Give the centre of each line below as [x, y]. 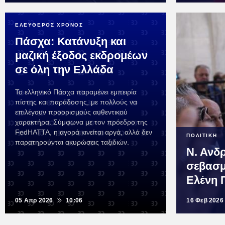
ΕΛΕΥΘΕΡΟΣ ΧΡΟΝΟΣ [49, 25]
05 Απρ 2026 [34, 201]
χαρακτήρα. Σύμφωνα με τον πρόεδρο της [81, 122]
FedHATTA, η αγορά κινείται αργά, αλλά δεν [84, 132]
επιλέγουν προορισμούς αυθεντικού [71, 112]
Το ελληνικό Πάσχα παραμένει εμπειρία [76, 92]
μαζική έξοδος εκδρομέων [81, 56]
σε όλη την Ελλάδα [64, 70]
